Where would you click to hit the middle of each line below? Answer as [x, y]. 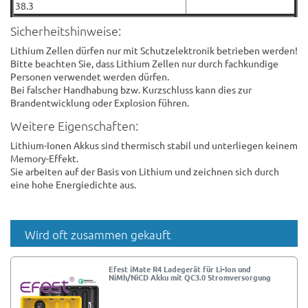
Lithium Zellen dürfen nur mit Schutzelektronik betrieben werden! [154, 50]
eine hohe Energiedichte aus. [73, 184]
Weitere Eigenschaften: [74, 125]
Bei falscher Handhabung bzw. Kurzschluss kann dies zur [131, 89]
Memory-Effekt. [44, 158]
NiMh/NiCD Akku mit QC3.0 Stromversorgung [190, 277]
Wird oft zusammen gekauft [98, 234]
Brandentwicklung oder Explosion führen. [100, 102]
